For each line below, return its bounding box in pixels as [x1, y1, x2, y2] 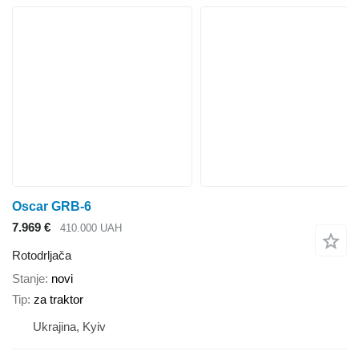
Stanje [12, 271, 45, 285]
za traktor [34, 292, 83, 307]
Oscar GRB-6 [12, 200, 91, 214]
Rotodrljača [12, 248, 71, 262]
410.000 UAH [60, 222, 122, 235]
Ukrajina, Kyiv [33, 320, 106, 334]
